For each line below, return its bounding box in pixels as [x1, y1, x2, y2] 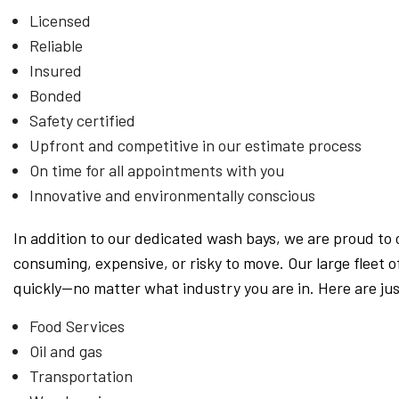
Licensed [28, 11, 91, 30]
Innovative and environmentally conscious [28, 185, 315, 205]
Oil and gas [28, 341, 102, 361]
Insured [28, 61, 82, 80]
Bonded [28, 85, 82, 105]
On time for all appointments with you [28, 160, 284, 180]
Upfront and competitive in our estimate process [28, 135, 362, 155]
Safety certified [28, 110, 135, 130]
